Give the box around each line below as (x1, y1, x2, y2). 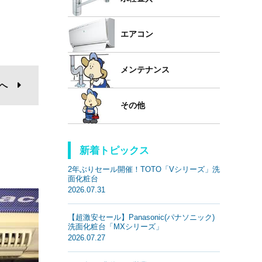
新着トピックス (80, 145, 149, 156)
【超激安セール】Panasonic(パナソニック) (68, 213, 215, 222)
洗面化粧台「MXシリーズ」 (68, 222, 163, 231)
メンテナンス (120, 65, 170, 74)
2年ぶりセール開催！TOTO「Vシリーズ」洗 (68, 165, 220, 174)
